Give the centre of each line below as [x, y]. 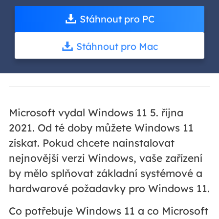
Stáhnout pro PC [117, 19]
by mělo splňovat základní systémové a [105, 173]
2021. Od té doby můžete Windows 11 [101, 127]
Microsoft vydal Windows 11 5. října [96, 112]
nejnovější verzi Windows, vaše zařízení [105, 158]
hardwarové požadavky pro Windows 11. [109, 188]
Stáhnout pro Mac [117, 46]
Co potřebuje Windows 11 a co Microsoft [108, 210]
